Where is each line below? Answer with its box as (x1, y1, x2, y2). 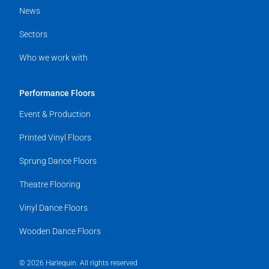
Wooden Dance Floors (19, 226, 101, 237)
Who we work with (19, 53, 88, 63)
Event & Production (19, 109, 91, 119)
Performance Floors (19, 88, 95, 98)
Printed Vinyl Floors (19, 133, 91, 143)
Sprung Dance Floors (19, 156, 97, 166)
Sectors (19, 29, 47, 40)
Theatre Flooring (19, 180, 80, 190)
